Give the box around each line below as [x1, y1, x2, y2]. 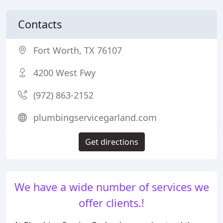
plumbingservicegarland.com [33, 111, 157, 123]
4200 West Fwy [33, 67, 96, 79]
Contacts [18, 17, 62, 31]
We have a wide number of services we [14, 180, 209, 194]
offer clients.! [79, 196, 144, 210]
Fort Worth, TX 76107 [33, 44, 122, 56]
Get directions [85, 136, 138, 147]
